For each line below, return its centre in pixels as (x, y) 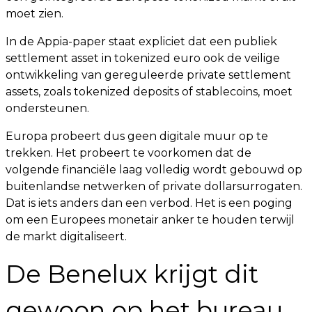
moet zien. (34, 14)
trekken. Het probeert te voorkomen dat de (128, 153)
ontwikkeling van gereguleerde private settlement (148, 75)
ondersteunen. (47, 108)
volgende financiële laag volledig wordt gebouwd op (154, 170)
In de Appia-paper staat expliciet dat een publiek (141, 41)
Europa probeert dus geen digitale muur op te (137, 136)
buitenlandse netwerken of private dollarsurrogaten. (154, 186)
